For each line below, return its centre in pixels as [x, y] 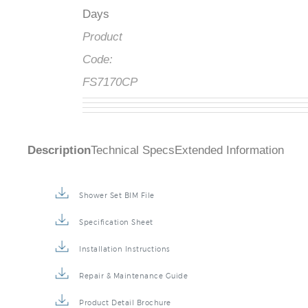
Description [59, 151]
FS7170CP [110, 82]
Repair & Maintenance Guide [133, 276]
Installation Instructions [125, 249]
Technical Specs [133, 151]
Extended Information [229, 151]
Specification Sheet [116, 222]
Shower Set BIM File [117, 196]
